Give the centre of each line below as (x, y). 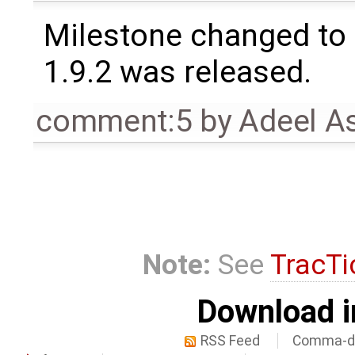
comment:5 (114, 121)
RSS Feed (231, 340)
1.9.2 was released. (177, 72)
